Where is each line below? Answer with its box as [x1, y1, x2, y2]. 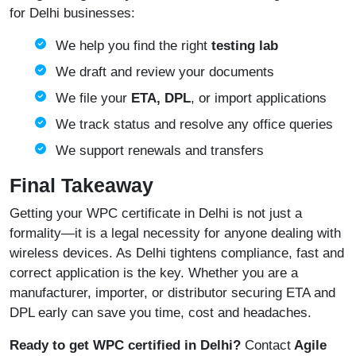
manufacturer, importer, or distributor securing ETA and [10, 285, 335, 301]
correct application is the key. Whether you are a [10, 265, 298, 281]
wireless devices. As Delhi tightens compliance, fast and [10, 246, 344, 261]
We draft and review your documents [56, 64, 274, 80]
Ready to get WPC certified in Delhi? [10, 338, 241, 354]
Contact [241, 338, 291, 354]
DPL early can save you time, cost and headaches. [10, 305, 311, 321]
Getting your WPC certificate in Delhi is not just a [10, 206, 302, 222]
